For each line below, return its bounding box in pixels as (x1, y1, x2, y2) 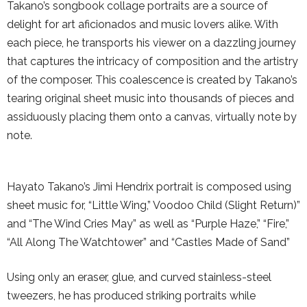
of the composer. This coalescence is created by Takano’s (7, 73, 297, 86)
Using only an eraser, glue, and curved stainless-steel (7, 271, 271, 284)
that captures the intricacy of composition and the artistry (7, 55, 298, 68)
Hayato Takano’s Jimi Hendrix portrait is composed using (7, 180, 291, 193)
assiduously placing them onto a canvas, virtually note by (7, 110, 297, 123)
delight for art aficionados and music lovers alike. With (7, 18, 278, 31)
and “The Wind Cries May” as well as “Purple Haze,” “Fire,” (7, 217, 289, 230)
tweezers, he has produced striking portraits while (7, 289, 256, 302)
